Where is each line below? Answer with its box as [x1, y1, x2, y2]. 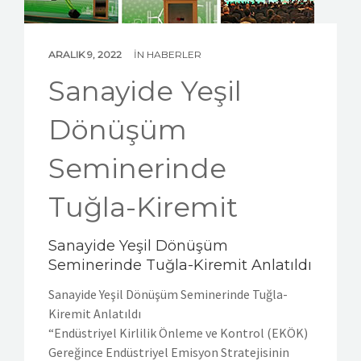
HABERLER [147, 48, 201, 60]
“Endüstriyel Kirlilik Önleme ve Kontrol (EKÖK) [48, 324, 308, 341]
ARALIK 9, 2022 [48, 48, 124, 60]
